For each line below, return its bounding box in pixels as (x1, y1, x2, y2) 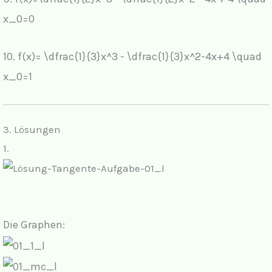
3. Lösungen (3, 123, 61, 136)
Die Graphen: (3, 218, 65, 232)
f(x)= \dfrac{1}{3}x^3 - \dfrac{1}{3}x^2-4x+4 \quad (18, 49, 262, 63)
